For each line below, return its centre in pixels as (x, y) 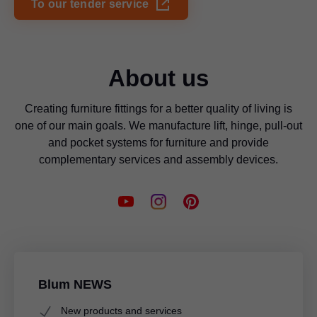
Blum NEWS (75, 284)
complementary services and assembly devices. (158, 159)
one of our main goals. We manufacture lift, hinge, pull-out (158, 125)
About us (158, 78)
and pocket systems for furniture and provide (158, 142)
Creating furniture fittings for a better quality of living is (158, 108)
